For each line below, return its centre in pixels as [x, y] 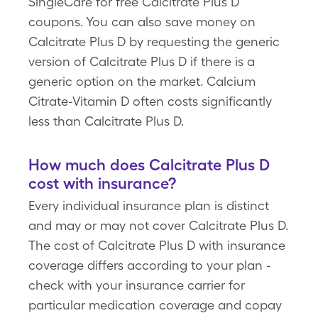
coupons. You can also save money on [142, 22]
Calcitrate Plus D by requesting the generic [154, 42]
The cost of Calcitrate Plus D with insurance [157, 245]
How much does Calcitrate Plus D [149, 165]
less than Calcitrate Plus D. [106, 121]
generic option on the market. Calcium [142, 81]
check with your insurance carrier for [137, 285]
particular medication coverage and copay [155, 305]
